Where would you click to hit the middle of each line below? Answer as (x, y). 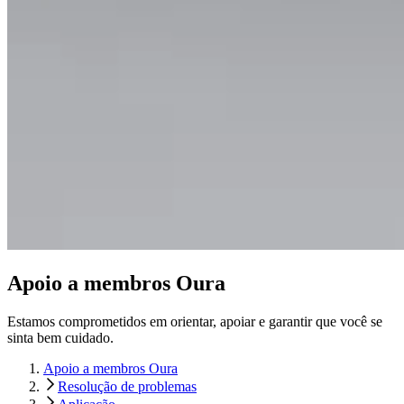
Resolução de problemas (127, 387)
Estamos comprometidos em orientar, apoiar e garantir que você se (195, 322)
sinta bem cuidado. (60, 338)
